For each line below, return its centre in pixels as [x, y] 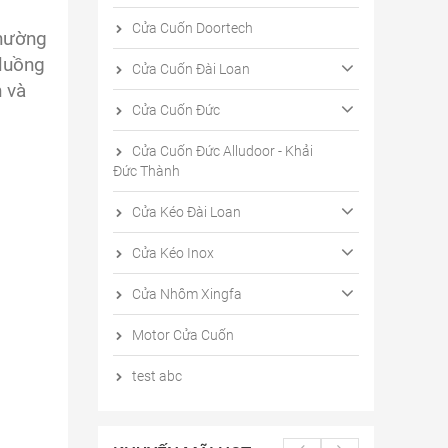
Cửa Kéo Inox [171, 253]
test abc [155, 376]
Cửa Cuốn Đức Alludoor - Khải [220, 151]
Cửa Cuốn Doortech [190, 28]
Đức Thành [146, 171]
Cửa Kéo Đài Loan [184, 212]
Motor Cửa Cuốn [181, 335]
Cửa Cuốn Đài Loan [189, 69]
